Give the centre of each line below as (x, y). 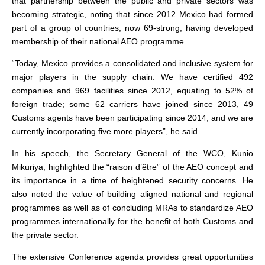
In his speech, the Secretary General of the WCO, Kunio (132, 153)
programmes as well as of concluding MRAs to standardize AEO (132, 208)
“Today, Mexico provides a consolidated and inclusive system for (132, 63)
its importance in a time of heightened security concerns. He (132, 180)
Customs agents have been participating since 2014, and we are (132, 118)
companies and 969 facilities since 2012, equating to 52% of (132, 91)
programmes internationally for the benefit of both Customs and (132, 221)
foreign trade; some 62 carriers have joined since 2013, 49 (132, 104)
